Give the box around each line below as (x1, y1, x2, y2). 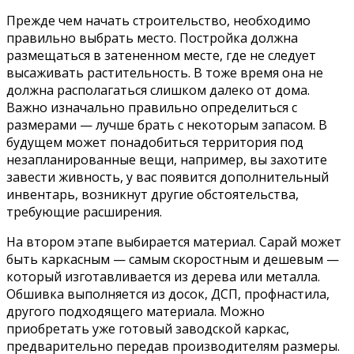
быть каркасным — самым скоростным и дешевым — (6, 250, 339, 269)
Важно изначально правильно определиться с (6, 99, 297, 117)
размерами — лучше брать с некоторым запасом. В (6, 116, 327, 134)
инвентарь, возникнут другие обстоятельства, (6, 186, 299, 204)
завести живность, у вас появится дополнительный (6, 168, 329, 186)
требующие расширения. (6, 203, 162, 221)
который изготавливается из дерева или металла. (6, 268, 320, 286)
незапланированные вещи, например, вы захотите (6, 151, 327, 169)
